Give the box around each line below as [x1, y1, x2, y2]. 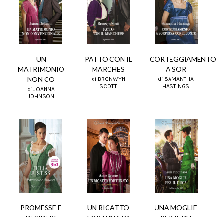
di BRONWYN [91, 75, 125, 82]
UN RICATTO [87, 203, 130, 212]
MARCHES [92, 64, 125, 73]
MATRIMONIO [17, 65, 64, 74]
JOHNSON [28, 93, 55, 100]
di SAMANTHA [158, 76, 194, 83]
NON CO [27, 75, 55, 84]
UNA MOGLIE [155, 203, 198, 212]
